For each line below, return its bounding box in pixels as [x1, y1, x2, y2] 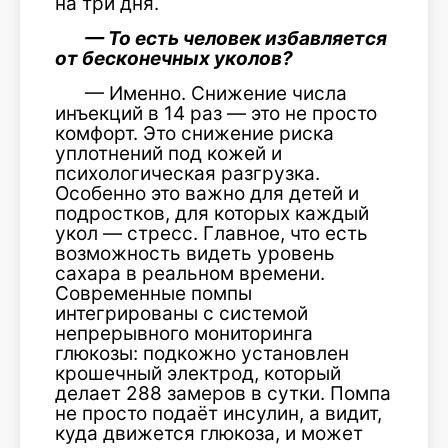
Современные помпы [55, 281, 252, 305]
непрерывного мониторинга [55, 321, 313, 345]
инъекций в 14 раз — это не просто [55, 101, 377, 125]
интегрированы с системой [55, 301, 308, 325]
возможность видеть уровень [55, 241, 335, 265]
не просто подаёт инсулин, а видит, [55, 401, 382, 425]
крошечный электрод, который [55, 361, 341, 385]
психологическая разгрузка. [55, 161, 320, 185]
